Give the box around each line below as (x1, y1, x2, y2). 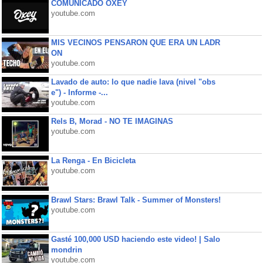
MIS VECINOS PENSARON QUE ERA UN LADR (50, 38, 220, 47)
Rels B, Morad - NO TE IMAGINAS (50, 117, 173, 126)
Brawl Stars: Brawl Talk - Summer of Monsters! (50, 195, 221, 204)
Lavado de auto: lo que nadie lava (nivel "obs (50, 77, 215, 86)
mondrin (50, 245, 82, 254)
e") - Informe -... (50, 88, 108, 97)
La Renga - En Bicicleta (50, 156, 136, 165)
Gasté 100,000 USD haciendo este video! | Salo (50, 235, 220, 244)
